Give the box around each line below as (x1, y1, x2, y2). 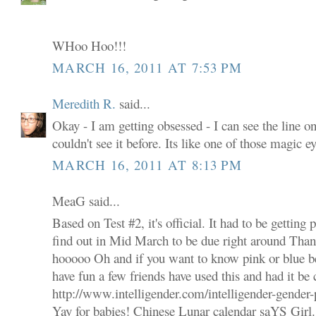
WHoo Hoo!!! (52, 37, 127, 55)
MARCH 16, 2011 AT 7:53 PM (52, 58, 243, 76)
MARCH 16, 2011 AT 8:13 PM (52, 155, 243, 174)
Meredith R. (52, 94, 116, 112)
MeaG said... (52, 191, 121, 209)
